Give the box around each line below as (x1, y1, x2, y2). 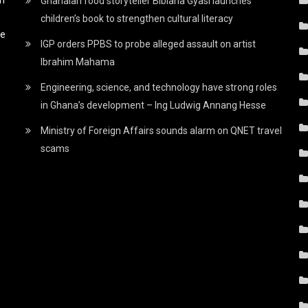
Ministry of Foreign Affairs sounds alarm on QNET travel (41, 124, 283, 136)
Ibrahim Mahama (41, 56, 115, 67)
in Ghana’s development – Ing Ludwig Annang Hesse (41, 99, 267, 111)
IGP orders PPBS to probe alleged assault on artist (41, 38, 256, 49)
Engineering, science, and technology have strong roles (41, 81, 278, 93)
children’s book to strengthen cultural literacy (41, 12, 234, 24)
